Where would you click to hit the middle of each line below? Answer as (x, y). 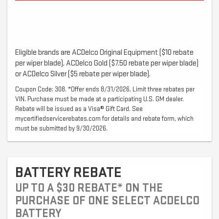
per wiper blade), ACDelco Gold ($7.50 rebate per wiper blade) (107, 64)
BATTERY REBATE (68, 173)
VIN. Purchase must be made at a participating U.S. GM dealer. (99, 99)
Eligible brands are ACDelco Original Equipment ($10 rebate (104, 53)
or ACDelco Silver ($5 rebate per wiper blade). (83, 74)
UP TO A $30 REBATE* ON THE (89, 188)
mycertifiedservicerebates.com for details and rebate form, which (104, 119)
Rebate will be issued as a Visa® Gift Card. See (79, 109)
